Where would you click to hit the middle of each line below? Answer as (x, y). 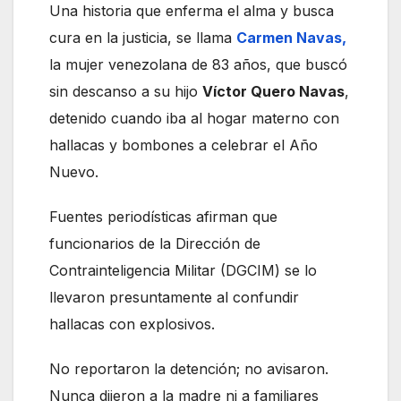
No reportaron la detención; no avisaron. (189, 368)
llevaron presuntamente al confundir (174, 297)
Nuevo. (74, 171)
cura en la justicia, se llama (143, 37)
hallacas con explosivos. (132, 324)
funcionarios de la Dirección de (155, 243)
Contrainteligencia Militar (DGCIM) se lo (183, 270)
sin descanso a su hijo (126, 91)
